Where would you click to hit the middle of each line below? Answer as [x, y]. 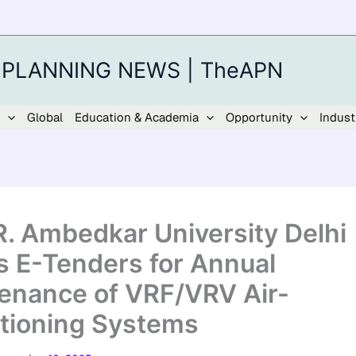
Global [45, 117]
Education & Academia [137, 117]
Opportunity [259, 117]
